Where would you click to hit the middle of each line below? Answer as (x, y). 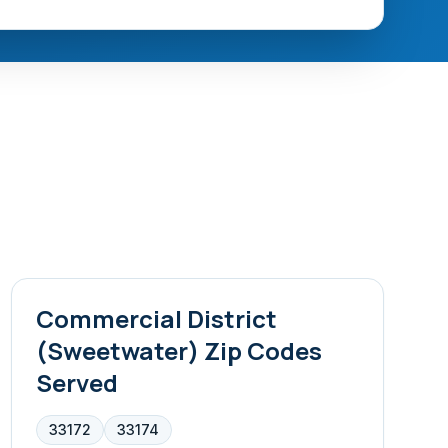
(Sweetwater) (117, 350)
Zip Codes (260, 350)
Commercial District (156, 318)
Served (76, 382)
